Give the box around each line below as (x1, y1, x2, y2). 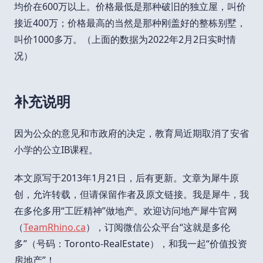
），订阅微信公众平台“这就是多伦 (86, 221, 230, 234)
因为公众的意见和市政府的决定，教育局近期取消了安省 (14, 127, 249, 140)
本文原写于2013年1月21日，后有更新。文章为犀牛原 (14, 171, 239, 185)
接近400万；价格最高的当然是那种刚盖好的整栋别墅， (14, 16, 246, 30)
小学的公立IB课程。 (14, 143, 98, 157)
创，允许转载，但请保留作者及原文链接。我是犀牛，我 (14, 188, 249, 201)
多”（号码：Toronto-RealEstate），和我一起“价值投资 (14, 237, 247, 251)
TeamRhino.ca (23, 221, 86, 234)
